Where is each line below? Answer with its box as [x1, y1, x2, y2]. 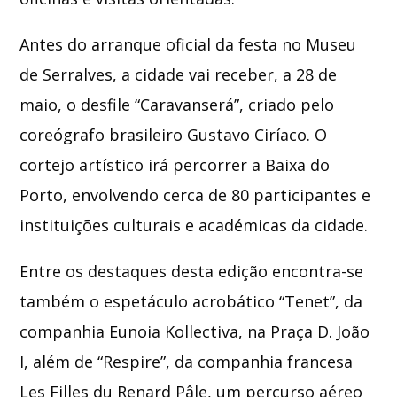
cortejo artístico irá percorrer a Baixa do [19, 153, 331, 175]
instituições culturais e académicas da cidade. [19, 214, 369, 236]
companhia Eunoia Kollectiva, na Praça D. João [19, 320, 370, 342]
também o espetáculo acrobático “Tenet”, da [19, 290, 363, 312]
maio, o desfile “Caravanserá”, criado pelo [19, 93, 335, 115]
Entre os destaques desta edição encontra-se [19, 260, 364, 282]
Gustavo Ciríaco [187, 123, 307, 145]
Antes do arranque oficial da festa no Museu [19, 33, 357, 55]
